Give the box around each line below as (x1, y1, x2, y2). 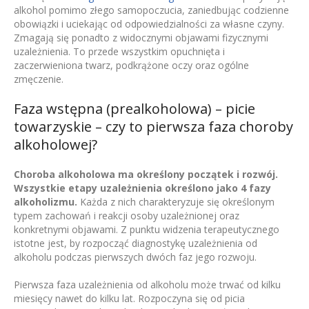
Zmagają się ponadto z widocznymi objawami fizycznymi (14, 31, 268, 45)
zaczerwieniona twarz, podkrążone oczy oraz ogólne (14, 59, 249, 72)
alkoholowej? (14, 135, 97, 154)
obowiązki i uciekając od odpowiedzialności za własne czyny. (14, 17, 284, 31)
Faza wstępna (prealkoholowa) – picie (14, 99, 255, 119)
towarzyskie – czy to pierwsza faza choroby (14, 117, 293, 137)
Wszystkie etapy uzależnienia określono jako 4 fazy (14, 181, 271, 195)
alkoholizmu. (14, 195, 77, 209)
